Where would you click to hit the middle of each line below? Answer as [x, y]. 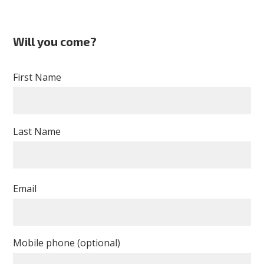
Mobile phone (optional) [67, 243]
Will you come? [55, 42]
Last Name [37, 132]
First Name [37, 77]
